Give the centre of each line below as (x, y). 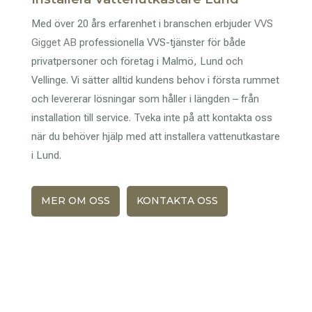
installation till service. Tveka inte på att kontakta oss (151, 117)
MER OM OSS (75, 200)
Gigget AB (54, 42)
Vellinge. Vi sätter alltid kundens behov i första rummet (155, 80)
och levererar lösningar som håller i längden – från (145, 99)
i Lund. (46, 155)
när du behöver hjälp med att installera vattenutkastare (155, 136)
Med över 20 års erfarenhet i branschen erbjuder (142, 23)
